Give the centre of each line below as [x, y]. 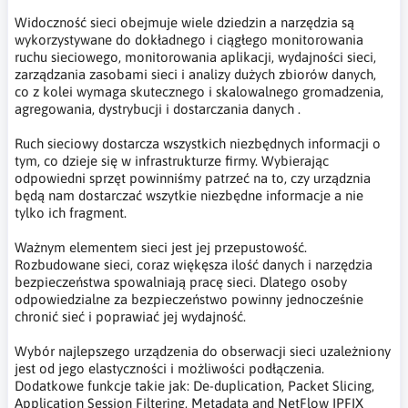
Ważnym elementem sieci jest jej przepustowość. [161, 247]
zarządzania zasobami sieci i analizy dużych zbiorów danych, [195, 74]
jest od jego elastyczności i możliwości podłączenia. [169, 368]
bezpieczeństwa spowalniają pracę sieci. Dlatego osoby [181, 281]
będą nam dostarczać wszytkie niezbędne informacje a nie [189, 195]
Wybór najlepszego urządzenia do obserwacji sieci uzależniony [203, 351]
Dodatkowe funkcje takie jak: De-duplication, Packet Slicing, [194, 385]
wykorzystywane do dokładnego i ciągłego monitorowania [189, 39]
